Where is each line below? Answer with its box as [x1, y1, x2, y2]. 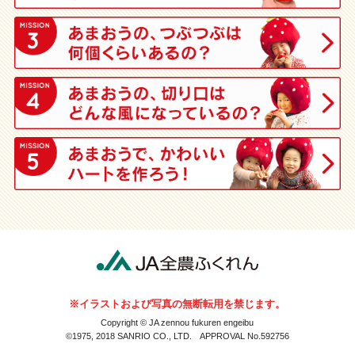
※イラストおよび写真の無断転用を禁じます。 [69, 297, 286, 310]
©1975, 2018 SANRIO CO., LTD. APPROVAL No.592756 [65, 330, 289, 341]
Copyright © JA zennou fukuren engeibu [101, 317, 254, 327]
